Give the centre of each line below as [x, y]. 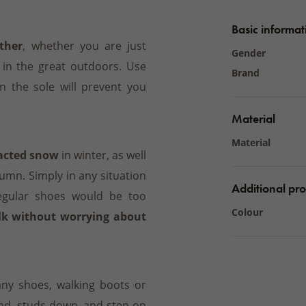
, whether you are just [85, 45]
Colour [247, 212]
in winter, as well [102, 155]
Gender [249, 53]
